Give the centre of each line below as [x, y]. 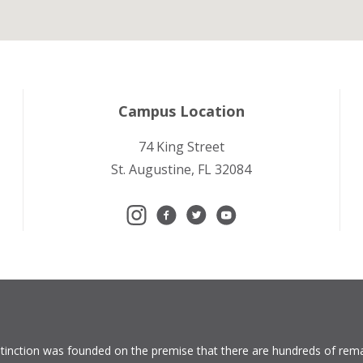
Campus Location [181, 111]
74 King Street [181, 146]
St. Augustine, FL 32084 [181, 169]
